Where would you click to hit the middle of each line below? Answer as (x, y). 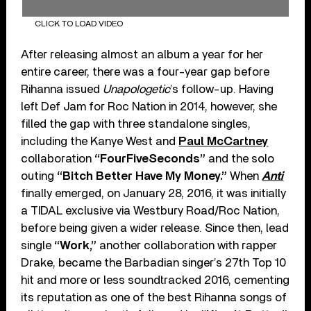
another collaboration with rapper (187, 246)
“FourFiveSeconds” (150, 159)
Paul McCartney (224, 142)
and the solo (240, 159)
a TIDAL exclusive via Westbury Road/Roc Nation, (151, 211)
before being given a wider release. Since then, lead (155, 228)
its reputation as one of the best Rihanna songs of (154, 298)
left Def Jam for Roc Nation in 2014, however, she (149, 107)
